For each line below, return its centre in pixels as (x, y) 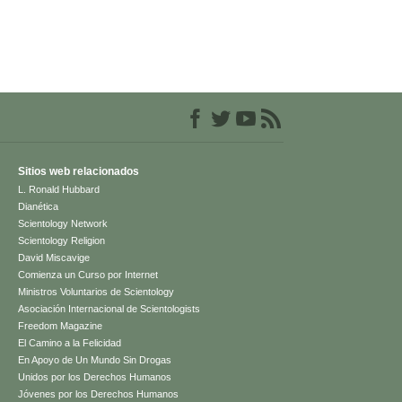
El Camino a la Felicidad (70, 343)
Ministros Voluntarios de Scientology (96, 292)
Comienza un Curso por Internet (88, 275)
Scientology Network (63, 224)
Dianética (39, 207)
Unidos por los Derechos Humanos (95, 377)
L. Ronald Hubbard (59, 190)
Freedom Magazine (61, 326)
